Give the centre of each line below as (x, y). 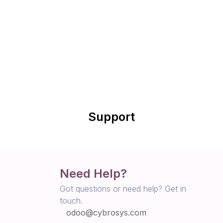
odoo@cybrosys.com (106, 213)
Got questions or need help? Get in (123, 189)
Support (111, 117)
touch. (71, 201)
